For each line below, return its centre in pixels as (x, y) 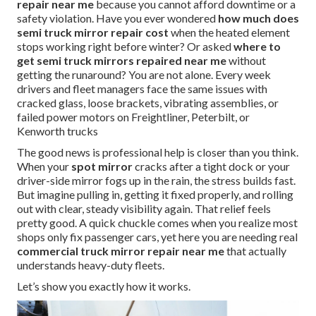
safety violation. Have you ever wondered (117, 18)
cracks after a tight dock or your (211, 166)
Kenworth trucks (57, 131)
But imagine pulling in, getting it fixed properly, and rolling (155, 195)
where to (257, 47)
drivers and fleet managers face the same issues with (142, 89)
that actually (255, 251)
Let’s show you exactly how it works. (104, 286)
